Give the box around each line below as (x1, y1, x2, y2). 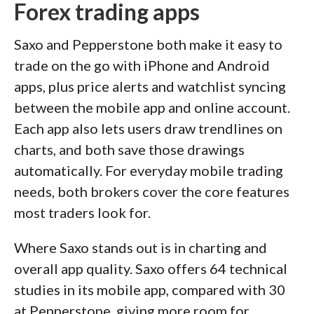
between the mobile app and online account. (14, 99, 290, 116)
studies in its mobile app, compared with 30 (14, 281, 285, 298)
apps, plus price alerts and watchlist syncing (14, 78, 286, 95)
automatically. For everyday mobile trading (14, 162, 283, 179)
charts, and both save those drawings (14, 141, 245, 158)
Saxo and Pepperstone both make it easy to (14, 36, 282, 53)
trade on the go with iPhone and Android (14, 57, 270, 74)
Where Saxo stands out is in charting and (14, 239, 267, 256)
